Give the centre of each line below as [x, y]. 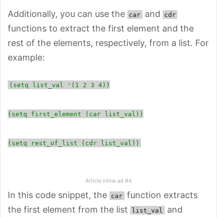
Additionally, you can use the [68, 14]
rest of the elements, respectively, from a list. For [108, 43]
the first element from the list [69, 209]
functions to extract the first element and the [101, 28]
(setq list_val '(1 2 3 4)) [60, 85]
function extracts [161, 195]
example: [26, 57]
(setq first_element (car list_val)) [76, 114]
